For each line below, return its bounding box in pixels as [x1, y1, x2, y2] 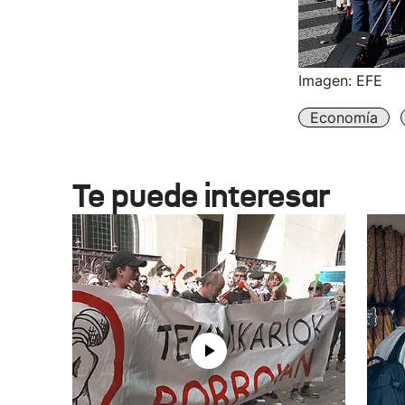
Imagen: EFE [297, 71, 382, 90]
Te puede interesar [72, 175, 330, 217]
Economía [309, 108, 378, 127]
